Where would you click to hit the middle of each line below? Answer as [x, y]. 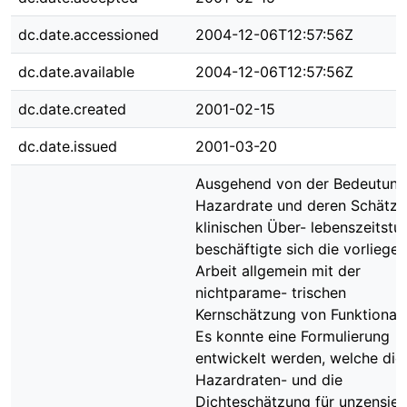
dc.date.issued [68, 146]
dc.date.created [72, 109]
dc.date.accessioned [89, 35]
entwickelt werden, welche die [299, 358]
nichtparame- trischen [271, 293]
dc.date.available [76, 72]
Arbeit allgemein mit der [278, 271]
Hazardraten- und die [269, 380]
